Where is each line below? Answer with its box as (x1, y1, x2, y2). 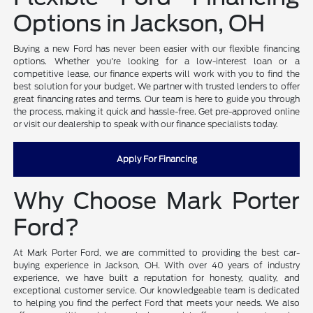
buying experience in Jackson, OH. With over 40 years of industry (13, 259, 300, 270)
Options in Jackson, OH (13, 9, 265, 37)
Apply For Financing (116, 153, 197, 164)
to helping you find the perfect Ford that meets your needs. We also (13, 297, 300, 308)
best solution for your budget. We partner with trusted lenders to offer (13, 80, 300, 92)
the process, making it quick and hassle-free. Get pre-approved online (13, 105, 300, 117)
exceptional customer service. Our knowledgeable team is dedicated (13, 284, 300, 296)
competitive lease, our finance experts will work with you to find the (13, 68, 300, 79)
